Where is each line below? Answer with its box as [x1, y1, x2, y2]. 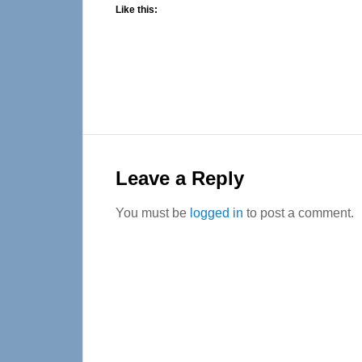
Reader [82, 135, 166, 162]
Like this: [116, 4, 158, 15]
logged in [190, 206, 243, 220]
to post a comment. [243, 206, 354, 220]
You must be [116, 206, 190, 220]
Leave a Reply [116, 167, 244, 189]
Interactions [82, 164, 220, 191]
